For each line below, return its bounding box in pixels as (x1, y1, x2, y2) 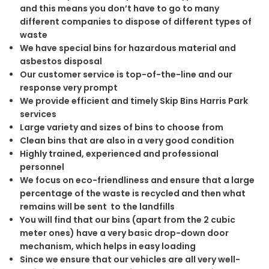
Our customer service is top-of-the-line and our (19, 68, 232, 80)
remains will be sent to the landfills (19, 200, 175, 213)
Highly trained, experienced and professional (19, 147, 219, 160)
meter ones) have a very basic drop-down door (19, 226, 229, 239)
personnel (19, 160, 64, 173)
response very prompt (19, 81, 118, 94)
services (19, 107, 56, 120)
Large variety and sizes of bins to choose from (19, 121, 223, 133)
